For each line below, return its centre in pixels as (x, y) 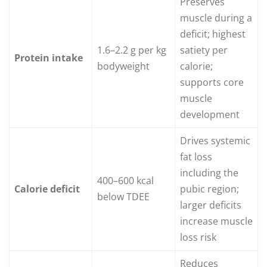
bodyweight (123, 66)
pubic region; (209, 189)
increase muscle (216, 221)
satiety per (204, 50)
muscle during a (216, 18)
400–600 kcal (125, 181)
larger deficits (211, 205)
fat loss (196, 157)
